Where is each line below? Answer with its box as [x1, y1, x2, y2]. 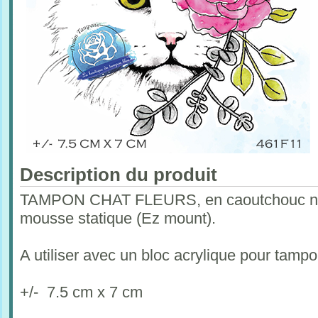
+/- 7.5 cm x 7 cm [20, 283, 143, 301]
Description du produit [20, 164, 217, 185]
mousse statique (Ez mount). [20, 209, 216, 227]
